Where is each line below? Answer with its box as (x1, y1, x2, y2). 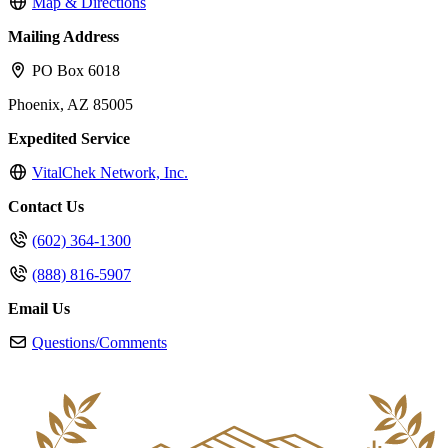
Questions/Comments (32, 334, 167, 352)
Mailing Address (8, 28, 119, 46)
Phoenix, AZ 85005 (8, 96, 133, 114)
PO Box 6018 (28, 62, 120, 80)
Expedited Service (8, 130, 130, 148)
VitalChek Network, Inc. (32, 164, 188, 182)
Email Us (8, 300, 70, 318)
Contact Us (8, 198, 84, 216)
